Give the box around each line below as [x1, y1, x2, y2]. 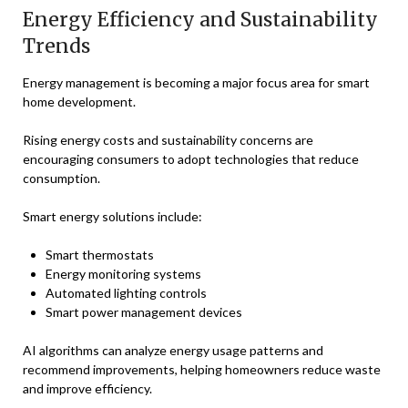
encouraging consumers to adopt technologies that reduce [23, 151, 359, 167]
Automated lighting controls [46, 285, 207, 301]
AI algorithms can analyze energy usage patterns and [23, 342, 323, 358]
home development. [23, 94, 136, 109]
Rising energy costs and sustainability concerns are [23, 132, 313, 148]
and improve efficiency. [23, 381, 152, 396]
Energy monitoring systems [46, 266, 201, 281]
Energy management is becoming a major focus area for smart [23, 75, 370, 90]
